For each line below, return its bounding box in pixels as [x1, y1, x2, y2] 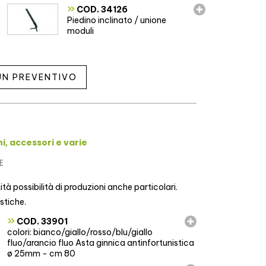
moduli [67, 26, 94, 37]
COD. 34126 [75, 4, 128, 15]
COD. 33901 [14, 216, 68, 227]
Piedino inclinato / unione [67, 15, 167, 26]
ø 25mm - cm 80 [7, 248, 75, 259]
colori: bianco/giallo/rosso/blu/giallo [7, 227, 153, 238]
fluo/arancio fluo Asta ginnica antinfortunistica [7, 237, 194, 249]
